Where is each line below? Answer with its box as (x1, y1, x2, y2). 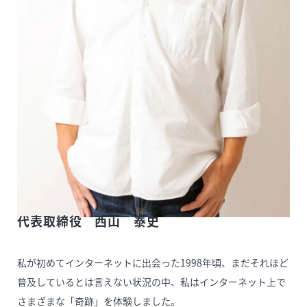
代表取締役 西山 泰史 (17, 217, 160, 230)
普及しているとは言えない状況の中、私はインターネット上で (17, 275, 286, 289)
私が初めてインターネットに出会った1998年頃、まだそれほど (17, 256, 288, 270)
